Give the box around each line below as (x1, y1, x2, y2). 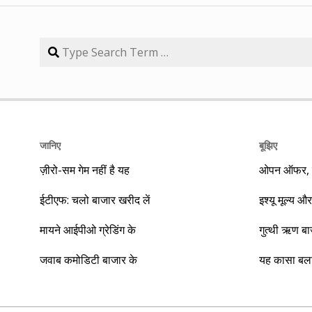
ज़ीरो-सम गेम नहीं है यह (40, 162, 130, 178)
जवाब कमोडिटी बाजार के (40, 251, 137, 267)
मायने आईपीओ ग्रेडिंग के (40, 221, 136, 237)
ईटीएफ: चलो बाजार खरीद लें (40, 192, 150, 208)
